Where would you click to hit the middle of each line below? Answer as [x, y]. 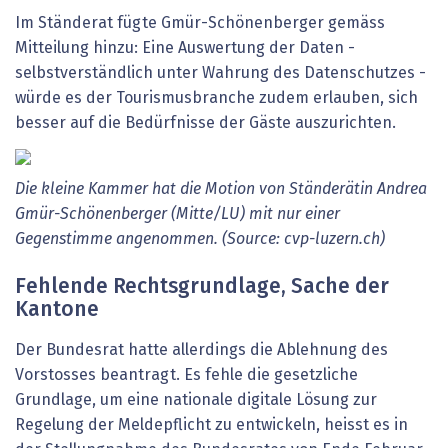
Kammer [118, 189]
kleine [62, 189]
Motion [230, 189]
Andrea [402, 189]
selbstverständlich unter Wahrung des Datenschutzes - [220, 73]
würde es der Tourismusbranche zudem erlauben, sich [216, 98]
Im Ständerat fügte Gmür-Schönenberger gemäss [200, 23]
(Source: [251, 239]
